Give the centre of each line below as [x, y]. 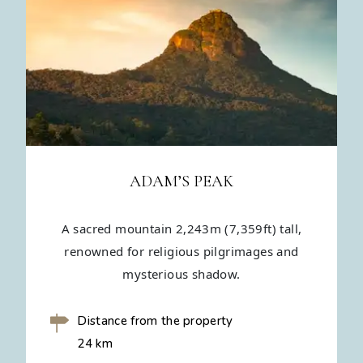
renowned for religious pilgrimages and [181, 252]
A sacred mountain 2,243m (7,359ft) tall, [181, 229]
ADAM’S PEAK [181, 182]
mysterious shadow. [181, 274]
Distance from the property [155, 321]
